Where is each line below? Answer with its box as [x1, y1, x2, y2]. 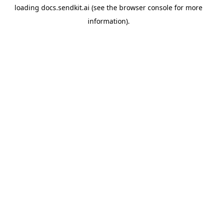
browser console [119, 3, 172, 12]
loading [15, 3, 41, 12]
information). [87, 16, 130, 26]
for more [172, 3, 202, 12]
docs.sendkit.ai [41, 3, 90, 12]
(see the [90, 3, 117, 12]
